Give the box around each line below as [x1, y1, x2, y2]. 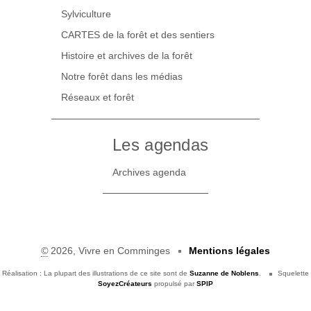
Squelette [275, 269, 309, 278]
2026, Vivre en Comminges [48, 245, 171, 257]
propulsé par [152, 280, 196, 288]
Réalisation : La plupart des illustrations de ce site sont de [2, 269, 190, 278]
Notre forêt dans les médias [61, 71, 183, 83]
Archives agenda [112, 166, 186, 178]
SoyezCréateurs [98, 280, 152, 288]
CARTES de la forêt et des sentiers [61, 29, 215, 41]
